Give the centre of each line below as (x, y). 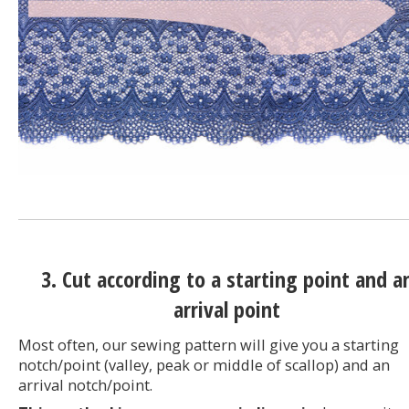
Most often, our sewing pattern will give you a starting (209, 345)
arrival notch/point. (85, 385)
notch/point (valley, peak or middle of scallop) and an (204, 365)
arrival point (227, 309)
